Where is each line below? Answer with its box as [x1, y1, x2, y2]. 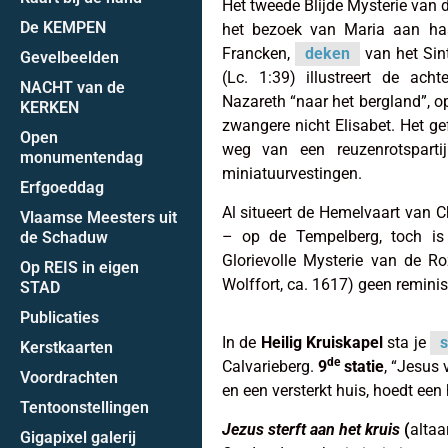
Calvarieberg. [221, 357, 318, 377]
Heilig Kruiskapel [260, 333, 383, 353]
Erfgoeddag [20, 177, 104, 197]
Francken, [221, 44, 295, 64]
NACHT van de [20, 77, 125, 97]
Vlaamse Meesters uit [20, 207, 177, 227]
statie [339, 357, 384, 377]
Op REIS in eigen [20, 257, 139, 277]
